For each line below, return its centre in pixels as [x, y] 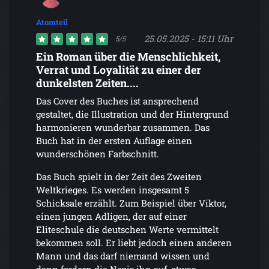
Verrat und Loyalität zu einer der [119, 69]
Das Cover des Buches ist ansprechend [117, 101]
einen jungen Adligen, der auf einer [111, 216]
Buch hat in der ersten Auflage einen [114, 140]
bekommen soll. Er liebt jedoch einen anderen [134, 242]
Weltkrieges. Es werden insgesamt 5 [113, 189]
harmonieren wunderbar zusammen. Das [123, 127]
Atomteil [52, 22]
